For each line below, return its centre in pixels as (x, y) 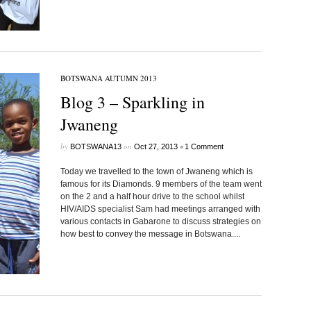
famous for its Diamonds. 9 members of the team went (161, 184)
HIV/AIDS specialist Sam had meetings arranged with (160, 209)
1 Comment (204, 146)
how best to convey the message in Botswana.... (150, 234)
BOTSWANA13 (95, 146)
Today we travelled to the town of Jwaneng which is (156, 171)
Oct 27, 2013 (155, 146)
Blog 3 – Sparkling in (132, 102)
